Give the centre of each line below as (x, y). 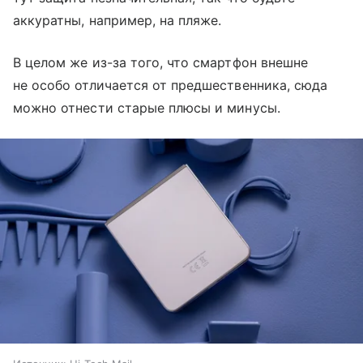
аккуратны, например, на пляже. (117, 21)
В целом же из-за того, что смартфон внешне (161, 63)
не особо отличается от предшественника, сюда (171, 85)
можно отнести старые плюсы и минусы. (147, 108)
